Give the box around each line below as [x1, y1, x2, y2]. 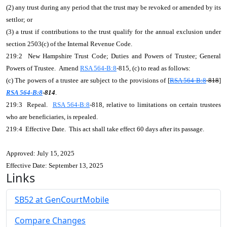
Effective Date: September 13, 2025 [6, 162, 103, 169]
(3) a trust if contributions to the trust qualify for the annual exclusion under [6, 28, 221, 35]
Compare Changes [15, 215, 86, 226]
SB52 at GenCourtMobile [15, 194, 109, 205]
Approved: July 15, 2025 [6, 149, 74, 157]
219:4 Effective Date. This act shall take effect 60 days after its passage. [6, 125, 204, 133]
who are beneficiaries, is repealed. [6, 113, 98, 121]
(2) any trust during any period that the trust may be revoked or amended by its [6, 4, 221, 11]
